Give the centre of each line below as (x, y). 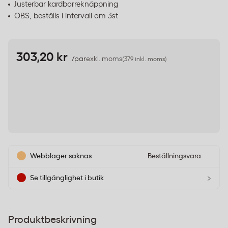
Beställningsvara (174, 156)
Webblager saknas (61, 156)
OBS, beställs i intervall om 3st (66, 16)
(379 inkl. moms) (145, 59)
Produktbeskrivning (52, 220)
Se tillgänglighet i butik (67, 178)
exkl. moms (104, 59)
